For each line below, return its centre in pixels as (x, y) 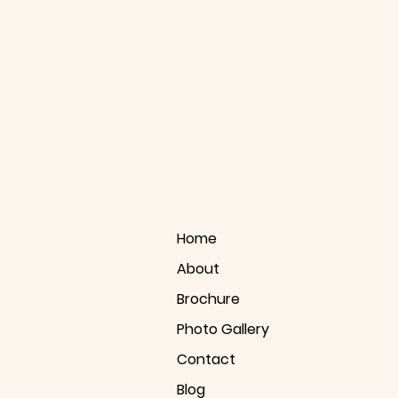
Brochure (208, 299)
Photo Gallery (223, 329)
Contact (206, 359)
